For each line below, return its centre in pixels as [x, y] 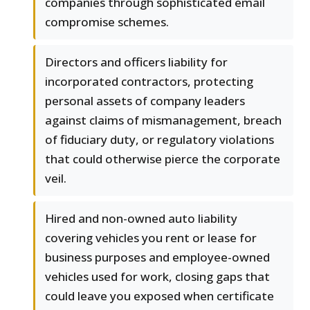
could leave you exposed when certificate [159, 296]
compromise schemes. [107, 22]
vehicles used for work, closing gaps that [157, 277]
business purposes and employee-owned [157, 257]
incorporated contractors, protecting [149, 82]
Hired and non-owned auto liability [141, 219]
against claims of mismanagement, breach [163, 120]
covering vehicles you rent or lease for [151, 238]
